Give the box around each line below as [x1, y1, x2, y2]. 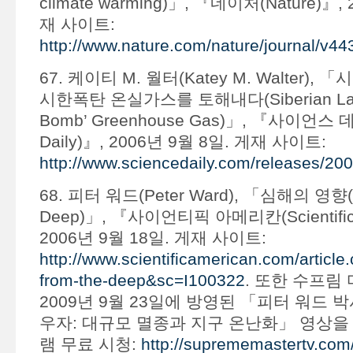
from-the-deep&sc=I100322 [39, 271, 245, 289]
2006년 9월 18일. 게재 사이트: [39, 229, 266, 247]
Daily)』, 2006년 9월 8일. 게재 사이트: [39, 132, 326, 150]
